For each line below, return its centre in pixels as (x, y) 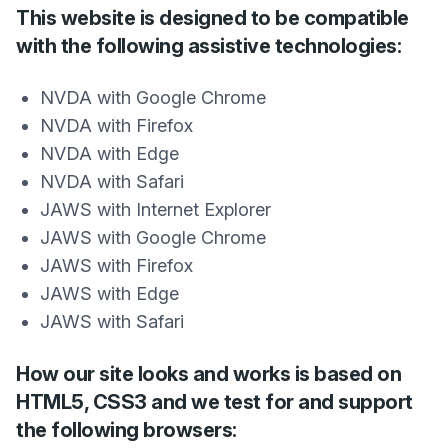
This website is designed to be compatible (212, 18)
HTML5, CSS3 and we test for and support (214, 402)
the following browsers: (126, 430)
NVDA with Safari (112, 181)
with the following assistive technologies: (208, 46)
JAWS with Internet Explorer (155, 209)
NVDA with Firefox (116, 125)
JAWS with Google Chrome (153, 237)
